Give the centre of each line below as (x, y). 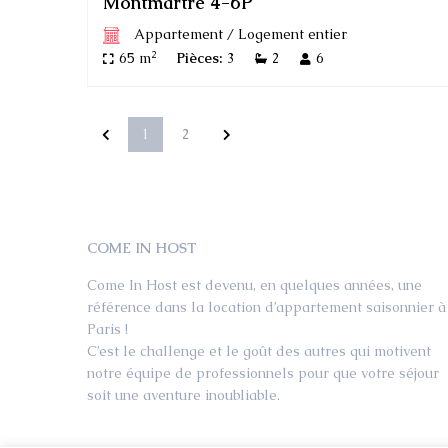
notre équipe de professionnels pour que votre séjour (263, 372)
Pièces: (199, 57)
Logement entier (292, 33)
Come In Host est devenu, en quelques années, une (254, 284)
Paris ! (107, 328)
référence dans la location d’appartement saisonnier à (266, 306)
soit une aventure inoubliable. (183, 394)
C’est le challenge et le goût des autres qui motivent (259, 350)
